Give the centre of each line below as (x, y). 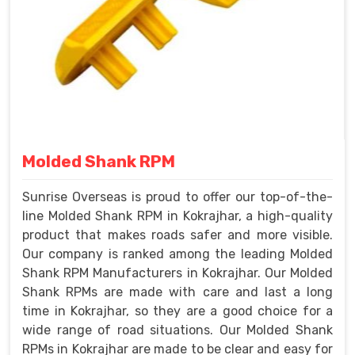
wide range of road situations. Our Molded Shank (177, 330)
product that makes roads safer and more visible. (177, 235)
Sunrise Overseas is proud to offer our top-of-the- (177, 197)
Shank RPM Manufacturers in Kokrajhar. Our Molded (177, 273)
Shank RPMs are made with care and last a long (177, 292)
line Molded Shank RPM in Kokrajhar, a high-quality (177, 216)
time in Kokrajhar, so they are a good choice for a (177, 311)
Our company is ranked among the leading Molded (177, 254)
